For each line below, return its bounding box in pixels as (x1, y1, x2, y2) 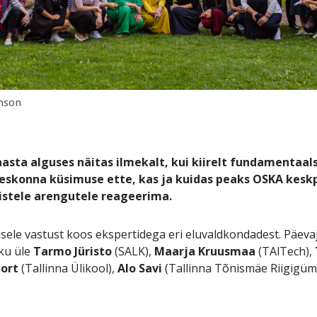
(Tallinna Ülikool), (18, 260, 117, 276)
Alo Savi (117, 260, 162, 276)
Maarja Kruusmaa (154, 243, 255, 259)
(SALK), (111, 243, 154, 259)
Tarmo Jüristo (33, 243, 112, 259)
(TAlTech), (255, 243, 315, 259)
